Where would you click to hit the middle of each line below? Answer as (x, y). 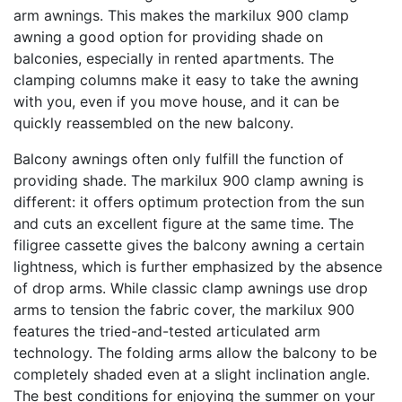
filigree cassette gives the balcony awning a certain (189, 245)
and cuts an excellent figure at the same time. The (184, 224)
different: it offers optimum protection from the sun (189, 202)
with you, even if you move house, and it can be (176, 102)
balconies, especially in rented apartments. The (174, 59)
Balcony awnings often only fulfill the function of (179, 159)
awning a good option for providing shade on (168, 37)
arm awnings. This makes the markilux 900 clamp (181, 16)
